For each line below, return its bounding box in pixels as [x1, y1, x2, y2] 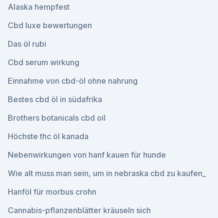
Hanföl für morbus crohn [8, 187, 96, 197]
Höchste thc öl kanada [8, 131, 89, 141]
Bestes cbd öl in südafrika [8, 94, 102, 104]
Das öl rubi [8, 39, 46, 49]
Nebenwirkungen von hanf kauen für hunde [8, 150, 166, 160]
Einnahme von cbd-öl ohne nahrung [8, 76, 138, 86]
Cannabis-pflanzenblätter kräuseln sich [8, 205, 151, 215]
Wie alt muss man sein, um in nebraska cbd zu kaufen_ [8, 168, 206, 178]
